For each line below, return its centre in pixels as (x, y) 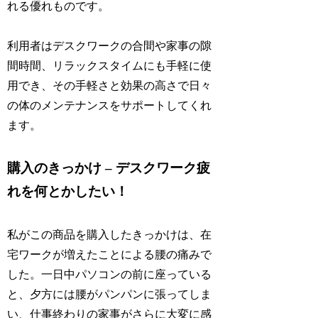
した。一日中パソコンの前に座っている (110, 274)
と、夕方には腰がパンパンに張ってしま (110, 294)
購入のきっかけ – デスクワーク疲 (109, 168)
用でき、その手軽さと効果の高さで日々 (110, 86)
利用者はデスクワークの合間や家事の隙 (110, 46)
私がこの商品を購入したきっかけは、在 (110, 234)
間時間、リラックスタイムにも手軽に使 (110, 66)
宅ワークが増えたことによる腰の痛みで (110, 254)
